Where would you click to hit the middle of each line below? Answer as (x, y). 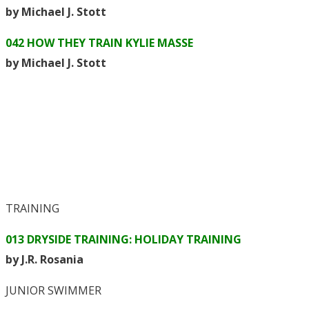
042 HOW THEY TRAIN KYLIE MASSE (99, 43)
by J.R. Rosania (44, 260)
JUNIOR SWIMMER (53, 291)
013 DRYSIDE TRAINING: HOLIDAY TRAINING (123, 240)
